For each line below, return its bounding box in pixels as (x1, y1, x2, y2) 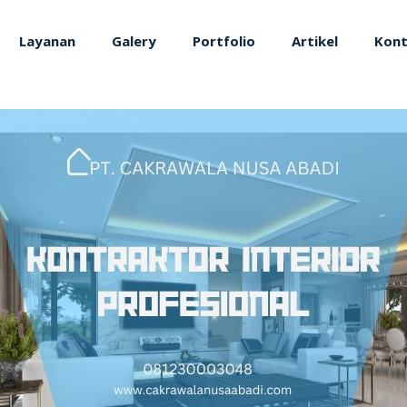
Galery (112, 32, 156, 50)
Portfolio (193, 32, 255, 50)
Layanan (19, 32, 75, 50)
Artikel (292, 32, 338, 50)
